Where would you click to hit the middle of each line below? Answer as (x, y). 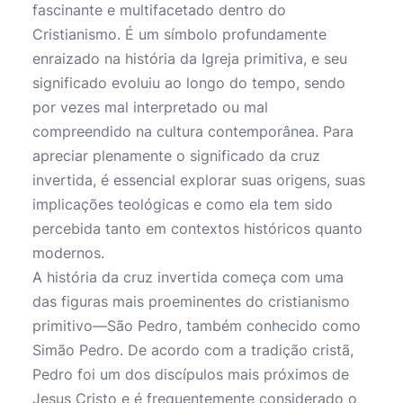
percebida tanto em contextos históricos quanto (197, 228)
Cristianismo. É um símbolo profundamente (179, 34)
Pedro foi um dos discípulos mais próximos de (191, 374)
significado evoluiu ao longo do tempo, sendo (189, 83)
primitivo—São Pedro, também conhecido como (197, 326)
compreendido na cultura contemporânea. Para (193, 131)
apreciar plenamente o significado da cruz (176, 156)
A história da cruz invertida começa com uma (188, 277)
